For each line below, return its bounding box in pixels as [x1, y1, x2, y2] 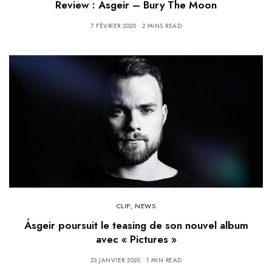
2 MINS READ [141, 21, 182, 30]
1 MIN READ [146, 256, 182, 265]
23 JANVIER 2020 [90, 256, 140, 265]
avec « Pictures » [95, 232, 177, 247]
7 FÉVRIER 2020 [90, 21, 136, 30]
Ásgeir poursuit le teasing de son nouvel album [24, 218, 248, 233]
